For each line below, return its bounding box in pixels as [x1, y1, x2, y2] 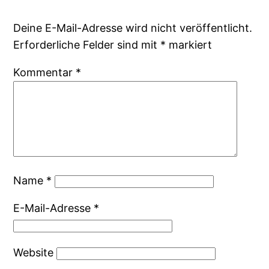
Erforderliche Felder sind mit [13, 38, 161, 52]
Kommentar [13, 66, 76, 79]
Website [13, 246, 54, 259]
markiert [166, 38, 213, 52]
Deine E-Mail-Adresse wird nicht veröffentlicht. [13, 22, 253, 35]
